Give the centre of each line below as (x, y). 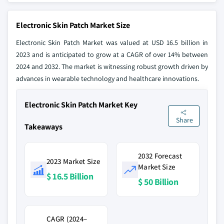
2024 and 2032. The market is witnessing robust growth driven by (112, 66)
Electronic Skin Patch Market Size (73, 25)
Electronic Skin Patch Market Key (81, 105)
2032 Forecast (160, 156)
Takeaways (43, 127)
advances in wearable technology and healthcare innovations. (107, 78)
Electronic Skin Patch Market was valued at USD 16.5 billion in (112, 42)
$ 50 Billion (158, 182)
